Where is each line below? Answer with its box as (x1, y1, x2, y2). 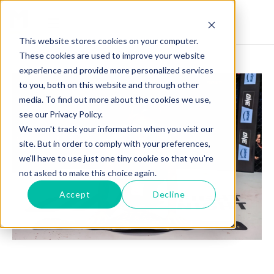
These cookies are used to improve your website (18, 50, 205, 61)
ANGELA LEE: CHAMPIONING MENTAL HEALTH (12, 252, 235, 270)
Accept (59, 188, 91, 199)
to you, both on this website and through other (18, 79, 199, 90)
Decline (152, 188, 185, 199)
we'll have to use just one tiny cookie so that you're (18, 152, 213, 163)
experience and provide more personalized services (18, 64, 213, 75)
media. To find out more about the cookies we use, (18, 94, 211, 105)
